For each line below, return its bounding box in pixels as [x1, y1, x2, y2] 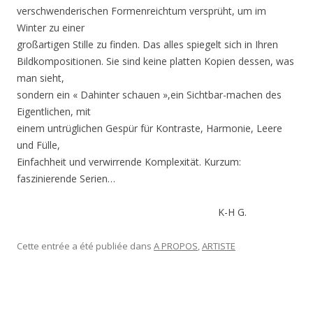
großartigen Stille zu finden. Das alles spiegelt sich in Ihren [17, 38, 278, 51]
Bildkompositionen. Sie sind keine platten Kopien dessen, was [17, 54, 294, 68]
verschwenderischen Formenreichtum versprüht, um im [17, 4, 266, 17]
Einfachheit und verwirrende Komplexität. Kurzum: [17, 155, 241, 168]
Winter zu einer [17, 21, 85, 34]
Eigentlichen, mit [17, 105, 91, 118]
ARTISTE [202, 240, 235, 252]
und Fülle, [17, 138, 60, 152]
